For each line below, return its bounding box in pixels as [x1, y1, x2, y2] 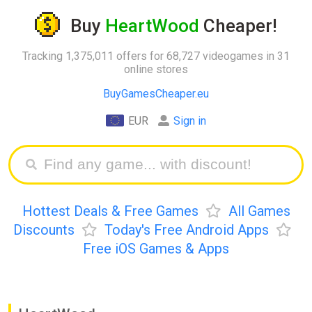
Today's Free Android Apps [104, 221, 269, 238]
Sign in [173, 114, 206, 127]
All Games [228, 202, 290, 219]
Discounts [13, 221, 75, 238]
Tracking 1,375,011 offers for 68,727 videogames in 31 [22, 49, 290, 63]
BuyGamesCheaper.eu [103, 86, 209, 100]
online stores [124, 62, 188, 76]
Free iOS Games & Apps [83, 240, 229, 257]
